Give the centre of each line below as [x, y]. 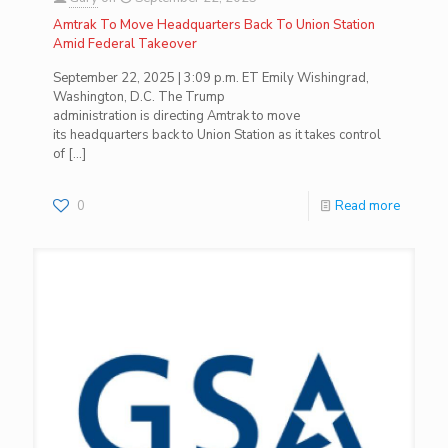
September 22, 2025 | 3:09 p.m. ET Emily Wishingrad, [211, 78]
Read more [367, 206]
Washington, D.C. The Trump [139, 97]
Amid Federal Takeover [125, 44]
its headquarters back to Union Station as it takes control [217, 135]
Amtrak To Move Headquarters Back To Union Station [214, 25]
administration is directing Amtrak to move [176, 116]
